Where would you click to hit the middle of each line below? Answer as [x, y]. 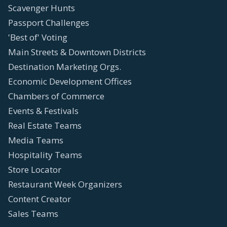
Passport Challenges [49, 22]
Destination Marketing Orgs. [65, 66]
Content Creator [40, 199]
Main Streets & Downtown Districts [77, 52]
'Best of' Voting [38, 37]
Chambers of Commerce [56, 96]
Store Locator [35, 169]
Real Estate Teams [45, 125]
